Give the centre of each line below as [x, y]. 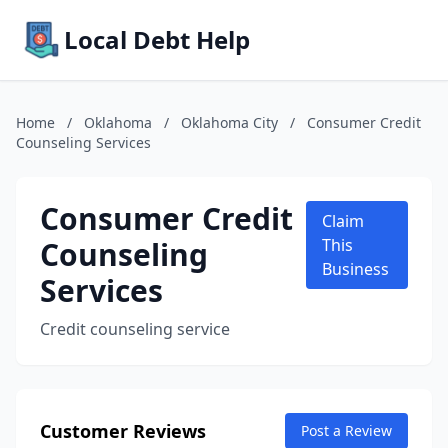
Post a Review [346, 430]
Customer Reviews [123, 431]
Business [355, 269]
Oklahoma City [229, 122]
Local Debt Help [157, 39]
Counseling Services [83, 142]
